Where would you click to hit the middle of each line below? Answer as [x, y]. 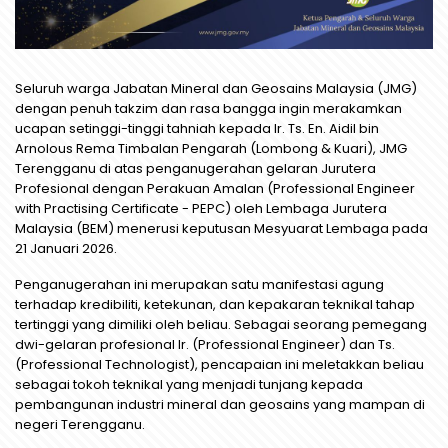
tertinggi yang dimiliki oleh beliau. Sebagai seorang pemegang [221, 324]
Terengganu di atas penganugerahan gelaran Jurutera [195, 168]
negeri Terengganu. [80, 424]
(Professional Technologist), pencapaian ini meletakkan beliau [219, 364]
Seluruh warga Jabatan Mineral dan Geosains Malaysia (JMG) [216, 88]
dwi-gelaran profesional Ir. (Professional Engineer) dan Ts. [205, 344]
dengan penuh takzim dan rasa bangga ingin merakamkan [208, 108]
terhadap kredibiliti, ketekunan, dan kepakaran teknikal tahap [215, 304]
